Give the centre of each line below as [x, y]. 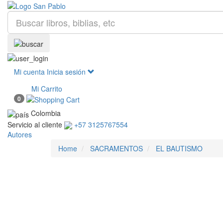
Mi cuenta [29, 72]
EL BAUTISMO [179, 148]
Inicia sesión [67, 72]
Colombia [46, 113]
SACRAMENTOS [116, 148]
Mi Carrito [47, 89]
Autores [20, 134]
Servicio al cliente [35, 124]
